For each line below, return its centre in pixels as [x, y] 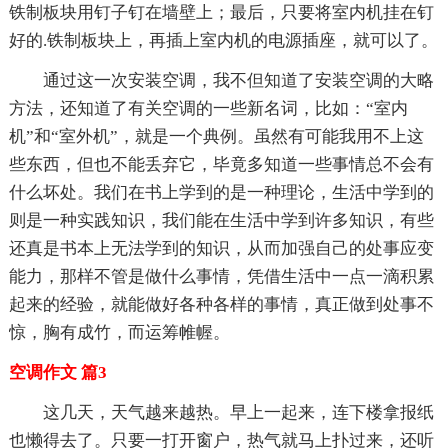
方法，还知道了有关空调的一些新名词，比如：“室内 [208, 109]
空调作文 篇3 [57, 373]
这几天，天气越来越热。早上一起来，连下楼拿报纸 [221, 413]
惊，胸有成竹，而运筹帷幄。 [119, 333]
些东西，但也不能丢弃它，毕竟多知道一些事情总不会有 [221, 165]
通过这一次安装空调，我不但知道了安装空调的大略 [221, 81]
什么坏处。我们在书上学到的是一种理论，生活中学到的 [221, 193]
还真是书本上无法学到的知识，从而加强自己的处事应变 [221, 249]
